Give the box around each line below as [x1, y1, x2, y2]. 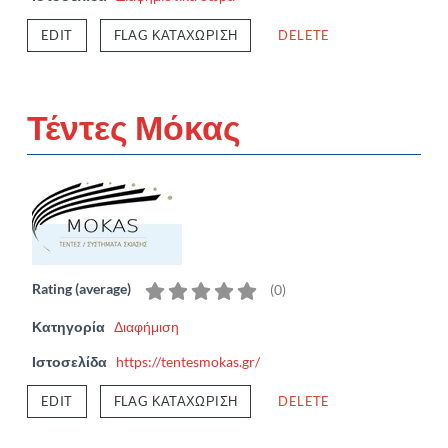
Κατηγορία [32, 317, 105, 335]
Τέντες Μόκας [27, 105, 241, 147]
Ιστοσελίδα [32, 352, 107, 370]
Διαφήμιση [114, 317, 179, 335]
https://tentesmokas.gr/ [116, 352, 260, 370]
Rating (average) [32, 279, 131, 297]
